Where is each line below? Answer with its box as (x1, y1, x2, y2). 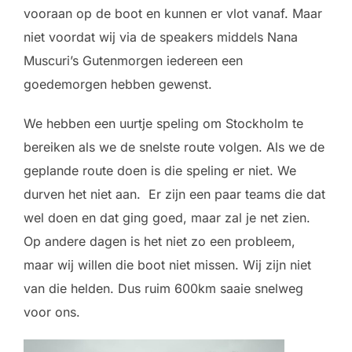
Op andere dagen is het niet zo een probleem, (24, 233, 295, 249)
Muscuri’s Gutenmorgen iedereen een (24, 53, 243, 68)
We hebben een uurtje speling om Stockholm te (24, 115, 303, 131)
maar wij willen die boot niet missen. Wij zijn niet (24, 257, 311, 273)
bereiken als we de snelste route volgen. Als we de (24, 139, 324, 155)
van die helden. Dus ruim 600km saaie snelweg (24, 280, 303, 296)
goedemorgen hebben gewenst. (24, 76, 212, 92)
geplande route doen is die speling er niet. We (24, 163, 296, 178)
